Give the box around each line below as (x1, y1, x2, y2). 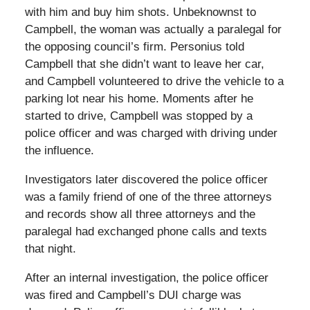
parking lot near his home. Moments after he (24, 92, 253, 106)
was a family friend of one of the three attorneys (24, 190, 272, 204)
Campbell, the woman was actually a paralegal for (24, 23, 282, 37)
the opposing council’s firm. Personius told (24, 40, 244, 54)
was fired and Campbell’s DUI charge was (24, 289, 241, 302)
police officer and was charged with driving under (24, 127, 277, 140)
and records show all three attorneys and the (24, 208, 255, 221)
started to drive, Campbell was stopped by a (24, 109, 253, 123)
